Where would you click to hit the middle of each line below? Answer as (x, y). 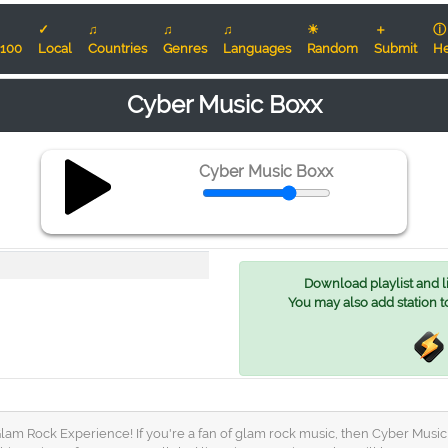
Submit (395, 48)
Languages (257, 48)
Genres (185, 48)
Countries (117, 48)
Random (332, 48)
